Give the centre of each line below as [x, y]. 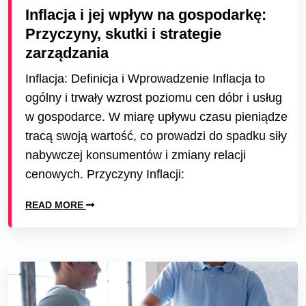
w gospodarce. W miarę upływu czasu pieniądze [156, 117]
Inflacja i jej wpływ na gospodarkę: [146, 15]
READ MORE [56, 205]
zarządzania [67, 53]
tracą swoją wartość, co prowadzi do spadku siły [156, 136]
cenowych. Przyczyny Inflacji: [105, 174]
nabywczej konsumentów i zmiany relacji [136, 155]
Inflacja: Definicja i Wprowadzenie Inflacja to [145, 79]
